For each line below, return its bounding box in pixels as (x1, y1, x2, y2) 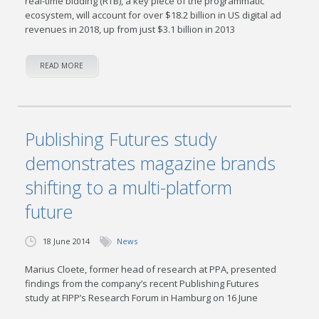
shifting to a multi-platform (25, 175, 233, 199)
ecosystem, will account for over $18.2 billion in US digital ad (25, 9, 282, 21)
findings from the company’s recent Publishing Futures (25, 277, 260, 290)
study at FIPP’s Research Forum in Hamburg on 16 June (25, 291, 258, 304)
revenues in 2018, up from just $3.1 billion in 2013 (25, 23, 236, 36)
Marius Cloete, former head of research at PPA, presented (25, 263, 277, 276)
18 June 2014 (43, 236, 90, 246)
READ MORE (40, 61, 84, 70)
